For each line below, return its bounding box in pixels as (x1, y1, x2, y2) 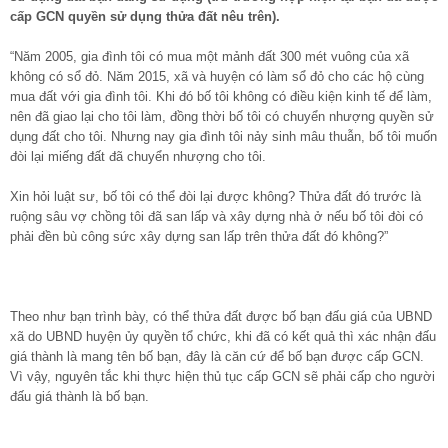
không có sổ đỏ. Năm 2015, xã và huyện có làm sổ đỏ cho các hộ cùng (10, 68, 424, 84)
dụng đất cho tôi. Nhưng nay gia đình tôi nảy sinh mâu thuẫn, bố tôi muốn (10, 128, 437, 144)
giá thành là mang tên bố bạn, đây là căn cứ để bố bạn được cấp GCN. (10, 348, 424, 364)
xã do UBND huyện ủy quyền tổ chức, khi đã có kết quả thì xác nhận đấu (10, 328, 436, 344)
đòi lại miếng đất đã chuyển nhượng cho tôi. (10, 148, 266, 164)
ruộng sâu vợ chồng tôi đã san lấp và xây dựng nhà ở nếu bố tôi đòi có (10, 208, 423, 224)
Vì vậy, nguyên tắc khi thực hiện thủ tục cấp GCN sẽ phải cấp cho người (10, 368, 435, 384)
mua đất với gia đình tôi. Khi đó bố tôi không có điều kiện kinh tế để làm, (10, 88, 432, 104)
